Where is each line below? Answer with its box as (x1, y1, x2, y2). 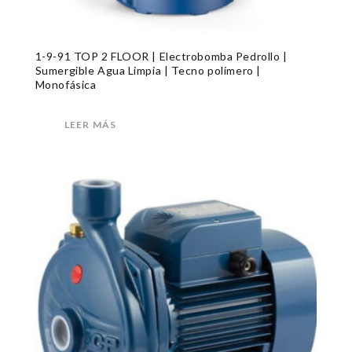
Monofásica (35, 77, 97, 91)
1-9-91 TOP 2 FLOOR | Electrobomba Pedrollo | (35, 49, 288, 63)
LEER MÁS (64, 118, 117, 130)
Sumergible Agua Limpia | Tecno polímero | (35, 63, 261, 77)
